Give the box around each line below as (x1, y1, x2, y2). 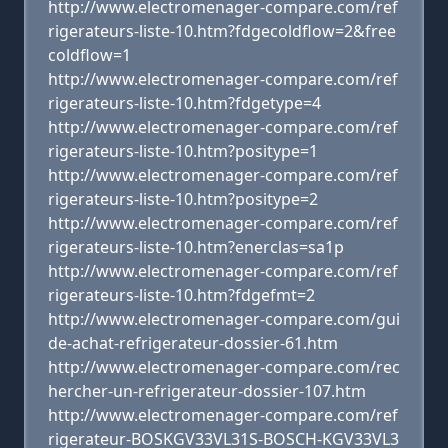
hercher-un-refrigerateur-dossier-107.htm (48, 380, 366, 402)
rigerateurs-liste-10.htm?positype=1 (48, 140, 318, 162)
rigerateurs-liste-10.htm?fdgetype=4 (48, 92, 321, 114)
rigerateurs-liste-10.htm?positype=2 (48, 188, 318, 210)
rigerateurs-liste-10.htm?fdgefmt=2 (48, 284, 315, 306)
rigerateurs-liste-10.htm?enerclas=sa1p (48, 236, 344, 258)
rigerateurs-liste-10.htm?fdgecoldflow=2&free (48, 20, 396, 42)
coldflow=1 (48, 44, 131, 66)
